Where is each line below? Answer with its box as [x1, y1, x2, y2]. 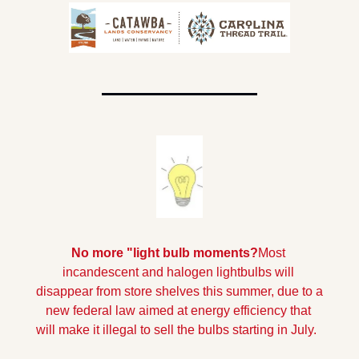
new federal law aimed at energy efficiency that [45, 304, 311, 318]
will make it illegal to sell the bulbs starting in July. [36, 323, 323, 337]
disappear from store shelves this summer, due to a [36, 284, 323, 299]
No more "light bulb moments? [71, 246, 258, 260]
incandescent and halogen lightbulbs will [62, 265, 294, 280]
